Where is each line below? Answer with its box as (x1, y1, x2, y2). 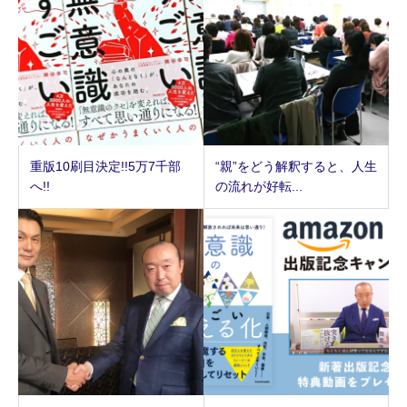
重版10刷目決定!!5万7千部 (30, 159, 181, 174)
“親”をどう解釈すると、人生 (214, 159, 377, 174)
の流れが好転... (214, 179, 303, 194)
